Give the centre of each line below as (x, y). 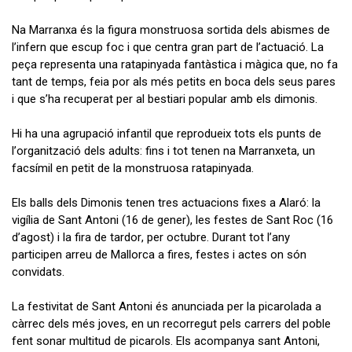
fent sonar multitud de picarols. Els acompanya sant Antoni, (166, 341)
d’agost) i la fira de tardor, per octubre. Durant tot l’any (151, 237)
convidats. (40, 271)
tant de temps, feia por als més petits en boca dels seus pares (174, 81)
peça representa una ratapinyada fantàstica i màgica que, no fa (175, 64)
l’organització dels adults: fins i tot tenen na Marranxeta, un (163, 150)
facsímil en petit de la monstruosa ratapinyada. (133, 168)
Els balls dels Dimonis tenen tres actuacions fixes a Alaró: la (166, 202)
